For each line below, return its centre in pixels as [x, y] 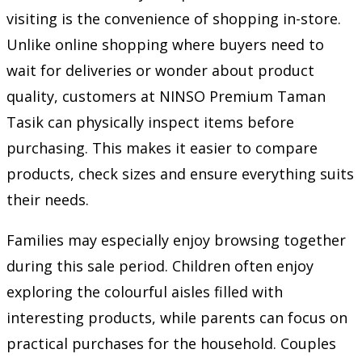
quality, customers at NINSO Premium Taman [166, 96]
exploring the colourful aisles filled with [145, 291]
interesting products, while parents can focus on [177, 317]
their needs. [48, 199]
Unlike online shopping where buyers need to [165, 44]
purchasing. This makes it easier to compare [162, 147]
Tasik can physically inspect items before [150, 122]
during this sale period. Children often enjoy [160, 265]
